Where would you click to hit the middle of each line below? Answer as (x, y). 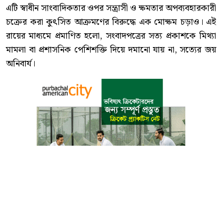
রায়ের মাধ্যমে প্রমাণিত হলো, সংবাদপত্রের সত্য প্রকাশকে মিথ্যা (111, 36)
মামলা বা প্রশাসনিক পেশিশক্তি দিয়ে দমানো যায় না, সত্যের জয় (111, 50)
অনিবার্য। (21, 63)
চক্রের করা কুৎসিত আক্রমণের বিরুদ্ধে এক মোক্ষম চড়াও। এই (111, 22)
